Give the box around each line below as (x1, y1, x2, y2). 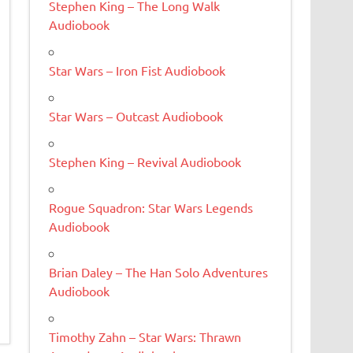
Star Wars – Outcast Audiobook (49, 107, 224, 124)
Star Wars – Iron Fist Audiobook (49, 61, 226, 78)
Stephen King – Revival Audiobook (49, 153, 242, 169)
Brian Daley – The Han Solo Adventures (49, 263, 269, 280)
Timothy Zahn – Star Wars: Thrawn (49, 328, 242, 344)
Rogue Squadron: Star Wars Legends (49, 199, 254, 215)
